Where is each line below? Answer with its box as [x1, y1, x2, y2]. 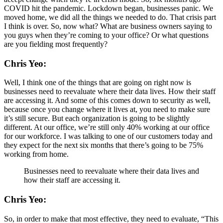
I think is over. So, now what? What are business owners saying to [4, 21, 212, 30]
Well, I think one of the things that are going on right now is [4, 78, 191, 87]
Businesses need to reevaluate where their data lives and [24, 167, 199, 176]
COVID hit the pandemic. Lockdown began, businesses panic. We [4, 3, 213, 12]
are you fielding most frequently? [4, 39, 108, 48]
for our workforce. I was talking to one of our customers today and [4, 132, 213, 141]
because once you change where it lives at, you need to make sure [4, 105, 210, 114]
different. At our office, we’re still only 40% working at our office [4, 123, 210, 132]
